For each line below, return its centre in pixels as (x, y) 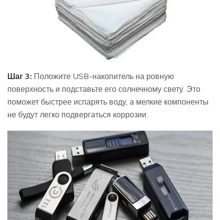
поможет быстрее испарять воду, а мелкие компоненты (108, 101)
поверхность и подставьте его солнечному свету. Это (104, 89)
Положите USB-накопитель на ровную (103, 76)
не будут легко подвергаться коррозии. (78, 114)
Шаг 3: (20, 76)
